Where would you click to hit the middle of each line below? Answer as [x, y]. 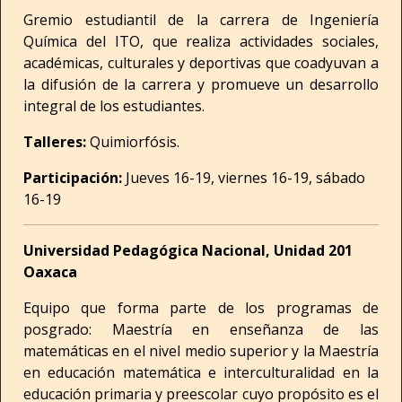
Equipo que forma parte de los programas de [201, 308]
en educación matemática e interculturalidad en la [201, 372]
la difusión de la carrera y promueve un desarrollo [201, 84]
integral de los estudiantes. [114, 106]
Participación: [74, 178]
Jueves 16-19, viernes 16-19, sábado [245, 178]
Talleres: [57, 142]
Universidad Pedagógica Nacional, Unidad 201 [188, 250]
